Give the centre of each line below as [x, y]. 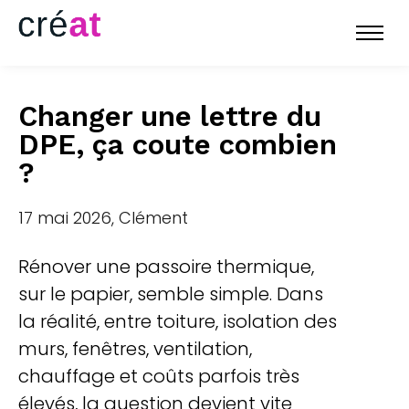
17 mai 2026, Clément [103, 218]
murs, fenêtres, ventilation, [135, 349]
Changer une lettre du [170, 116]
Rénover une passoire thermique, [166, 267]
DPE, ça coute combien [178, 145]
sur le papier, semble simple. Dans [171, 294]
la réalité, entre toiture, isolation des [178, 321]
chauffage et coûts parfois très [159, 376]
